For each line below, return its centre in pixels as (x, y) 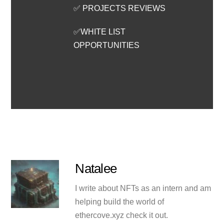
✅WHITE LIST (100, 32)
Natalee (96, 169)
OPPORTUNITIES (107, 45)
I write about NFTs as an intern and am (143, 188)
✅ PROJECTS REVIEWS (121, 8)
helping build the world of (120, 201)
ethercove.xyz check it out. (122, 215)
